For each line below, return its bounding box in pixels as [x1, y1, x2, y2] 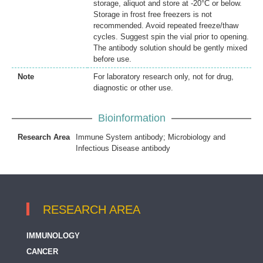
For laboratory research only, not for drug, [93, 72, 234, 82]
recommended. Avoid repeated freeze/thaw [93, 21, 238, 31]
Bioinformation [97, 112, 166, 124]
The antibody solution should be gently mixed [93, 43, 247, 53]
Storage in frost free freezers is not [93, 10, 212, 19]
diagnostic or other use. [93, 83, 173, 93]
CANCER [26, 247, 58, 257]
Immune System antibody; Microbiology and [76, 133, 225, 142]
